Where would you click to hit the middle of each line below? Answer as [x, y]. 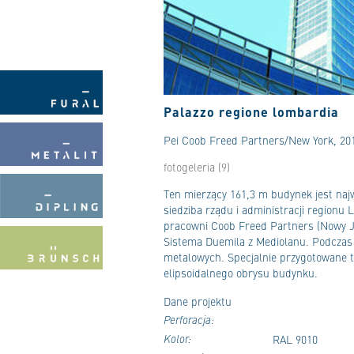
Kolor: [177, 339]
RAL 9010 [295, 339]
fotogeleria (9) [197, 167]
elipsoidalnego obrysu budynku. [241, 273]
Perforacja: [189, 320]
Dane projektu [198, 301]
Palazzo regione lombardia [251, 112]
